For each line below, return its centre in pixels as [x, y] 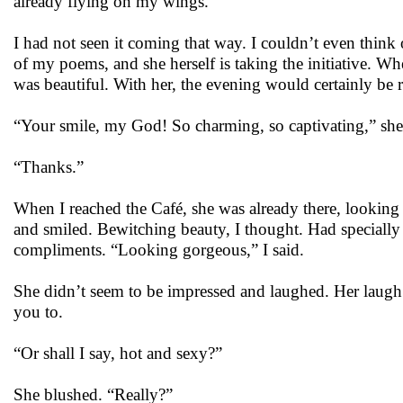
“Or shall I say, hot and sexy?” [118, 353]
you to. [38, 312]
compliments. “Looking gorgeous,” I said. [159, 250]
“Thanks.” [49, 167]
